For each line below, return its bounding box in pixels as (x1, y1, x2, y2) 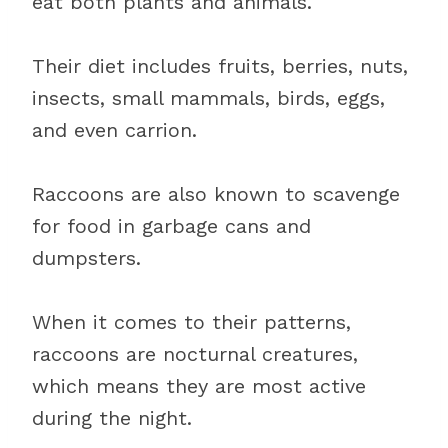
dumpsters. (32, 246, 141, 270)
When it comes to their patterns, (32, 310, 351, 334)
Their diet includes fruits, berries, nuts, (32, 54, 408, 78)
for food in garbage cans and (32, 214, 311, 238)
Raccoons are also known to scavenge (32, 182, 400, 206)
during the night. (32, 406, 192, 430)
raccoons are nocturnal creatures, (32, 342, 358, 366)
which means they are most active (32, 374, 366, 398)
